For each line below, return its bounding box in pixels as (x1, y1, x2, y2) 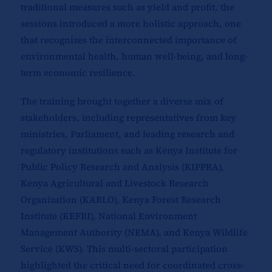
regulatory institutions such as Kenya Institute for (20, 144, 237, 157)
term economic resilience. (20, 66, 135, 80)
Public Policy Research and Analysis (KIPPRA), (20, 160, 224, 174)
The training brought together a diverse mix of (20, 95, 223, 108)
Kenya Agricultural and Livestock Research (20, 177, 209, 190)
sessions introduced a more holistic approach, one (20, 17, 241, 30)
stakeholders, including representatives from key (20, 111, 236, 124)
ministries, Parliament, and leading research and (20, 127, 234, 141)
